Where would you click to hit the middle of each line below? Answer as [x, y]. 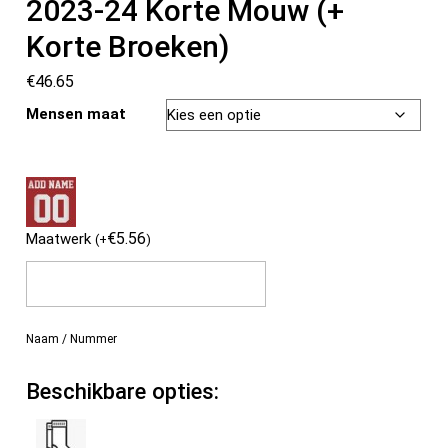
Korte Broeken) [128, 47]
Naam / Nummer [72, 339]
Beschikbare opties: [123, 391]
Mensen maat [76, 114]
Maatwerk [61, 239]
